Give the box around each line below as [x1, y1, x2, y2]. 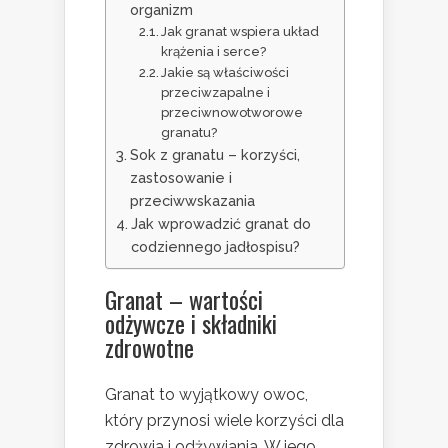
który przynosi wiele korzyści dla [105, 411, 344, 431]
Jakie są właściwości [161, 65, 290, 81]
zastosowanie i [129, 169, 232, 187]
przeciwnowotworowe [161, 105, 304, 121]
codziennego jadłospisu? [130, 238, 300, 256]
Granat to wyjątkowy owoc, [105, 385, 308, 405]
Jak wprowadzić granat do [130, 215, 311, 233]
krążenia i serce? [161, 44, 267, 60]
